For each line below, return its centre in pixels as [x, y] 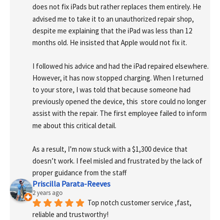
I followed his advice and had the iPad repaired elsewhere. [121, 66]
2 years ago [48, 192]
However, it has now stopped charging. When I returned [118, 78]
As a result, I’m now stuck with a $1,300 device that [110, 149]
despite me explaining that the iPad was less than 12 [112, 30]
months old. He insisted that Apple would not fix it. [110, 42]
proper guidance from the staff [80, 172]
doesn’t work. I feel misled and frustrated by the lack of [117, 161]
